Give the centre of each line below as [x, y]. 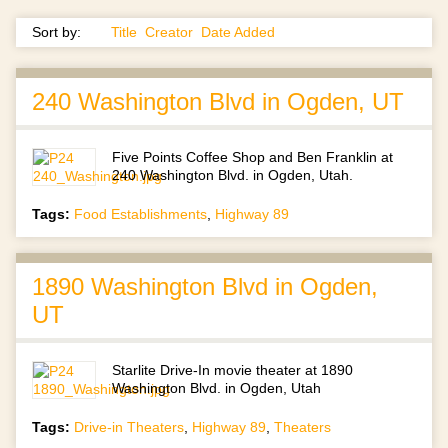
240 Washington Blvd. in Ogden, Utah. [233, 175]
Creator [169, 32]
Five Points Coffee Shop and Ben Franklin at [253, 157]
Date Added [238, 32]
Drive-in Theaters [129, 427]
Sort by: [58, 32]
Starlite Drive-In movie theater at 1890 [233, 370]
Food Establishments [140, 214]
